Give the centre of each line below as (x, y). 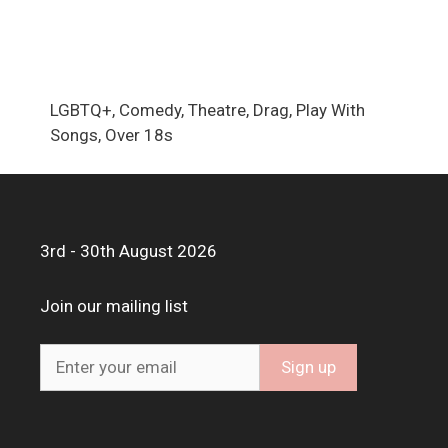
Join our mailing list (114, 305)
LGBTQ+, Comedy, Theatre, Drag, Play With (207, 110)
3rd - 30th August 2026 (128, 250)
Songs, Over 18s (111, 135)
